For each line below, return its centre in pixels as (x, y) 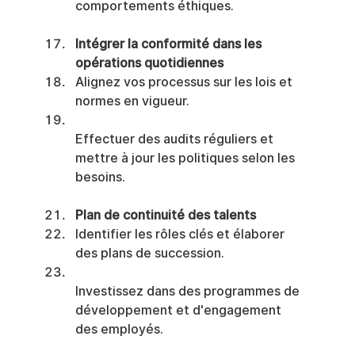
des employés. (119, 329)
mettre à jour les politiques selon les (186, 158)
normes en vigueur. (132, 101)
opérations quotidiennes (149, 63)
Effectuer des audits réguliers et (176, 139)
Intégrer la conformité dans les (170, 44)
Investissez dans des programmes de (189, 291)
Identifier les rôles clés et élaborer (181, 234)
